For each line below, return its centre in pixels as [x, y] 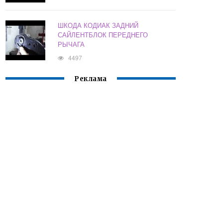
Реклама [91, 79]
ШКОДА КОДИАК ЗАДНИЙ [98, 25]
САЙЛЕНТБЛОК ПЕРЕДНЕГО [103, 35]
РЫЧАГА [71, 44]
